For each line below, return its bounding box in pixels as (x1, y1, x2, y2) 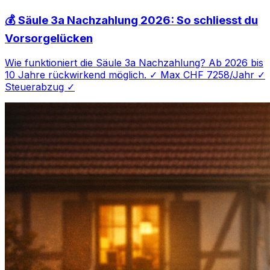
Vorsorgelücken (5, 31, 93, 45)
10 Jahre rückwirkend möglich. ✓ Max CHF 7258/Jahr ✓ (5, 68, 265, 81)
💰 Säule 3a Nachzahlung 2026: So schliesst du (5, 13, 258, 27)
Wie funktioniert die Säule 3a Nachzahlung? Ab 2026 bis (5, 56, 263, 69)
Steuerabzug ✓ (5, 80, 75, 93)
